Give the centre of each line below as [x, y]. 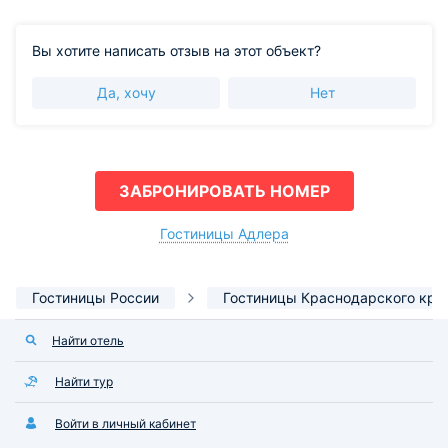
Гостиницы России [95, 297]
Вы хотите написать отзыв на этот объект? [176, 50]
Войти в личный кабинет [125, 424]
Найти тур [84, 382]
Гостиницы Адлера [224, 233]
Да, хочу [126, 92]
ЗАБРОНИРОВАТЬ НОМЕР [224, 191]
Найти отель [88, 340]
